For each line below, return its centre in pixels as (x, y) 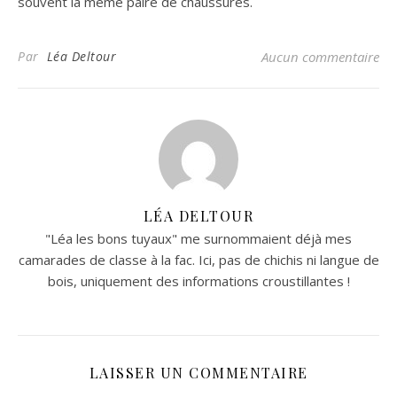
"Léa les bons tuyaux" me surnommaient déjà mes (198, 239)
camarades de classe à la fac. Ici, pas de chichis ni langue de (198, 260)
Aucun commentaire (320, 57)
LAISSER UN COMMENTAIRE (198, 373)
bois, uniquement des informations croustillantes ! (198, 281)
